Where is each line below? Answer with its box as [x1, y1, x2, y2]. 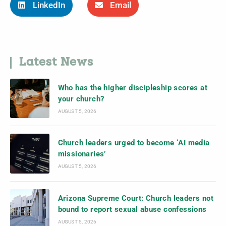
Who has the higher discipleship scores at [58, 83, 208, 93]
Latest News [19, 56, 93, 69]
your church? [58, 94, 104, 104]
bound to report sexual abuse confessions [58, 204, 207, 214]
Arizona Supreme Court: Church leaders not [58, 193, 214, 203]
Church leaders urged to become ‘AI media [58, 138, 210, 148]
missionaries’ [58, 149, 106, 159]
